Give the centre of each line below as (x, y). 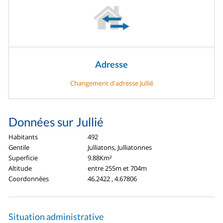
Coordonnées (29, 179)
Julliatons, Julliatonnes (120, 148)
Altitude (20, 168)
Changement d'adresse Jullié (111, 83)
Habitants (23, 137)
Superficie (23, 158)
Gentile (19, 148)
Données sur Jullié (56, 122)
